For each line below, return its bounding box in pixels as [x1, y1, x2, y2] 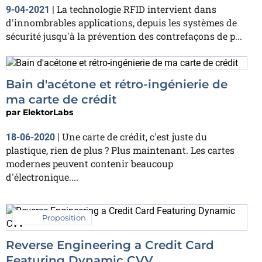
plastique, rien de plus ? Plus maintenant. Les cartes [6, 144, 235, 157]
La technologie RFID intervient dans [57, 2, 216, 15]
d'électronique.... [6, 171, 78, 184]
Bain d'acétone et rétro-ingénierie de [6, 77, 227, 92]
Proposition [42, 213, 86, 223]
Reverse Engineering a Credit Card [6, 238, 214, 253]
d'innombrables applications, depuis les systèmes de [6, 16, 237, 29]
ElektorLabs [23, 107, 73, 118]
